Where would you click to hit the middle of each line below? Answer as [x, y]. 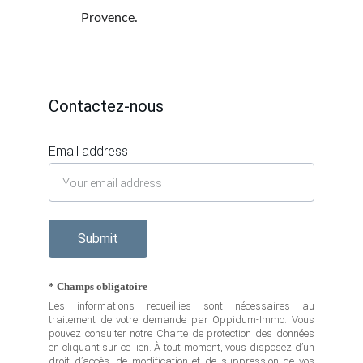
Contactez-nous [106, 106]
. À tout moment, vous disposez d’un [231, 347]
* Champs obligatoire [98, 286]
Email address [88, 151]
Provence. [109, 18]
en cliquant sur [83, 347]
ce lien [133, 347]
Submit [98, 239]
